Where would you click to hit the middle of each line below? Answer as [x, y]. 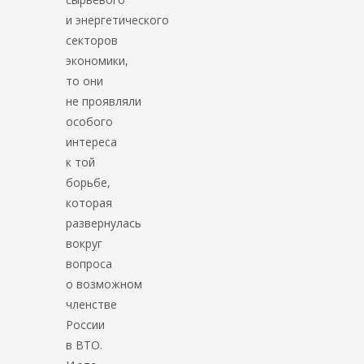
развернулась [104, 223]
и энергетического [118, 19]
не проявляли [104, 101]
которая [89, 202]
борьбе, [89, 182]
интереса [92, 141]
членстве [92, 304]
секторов [92, 40]
